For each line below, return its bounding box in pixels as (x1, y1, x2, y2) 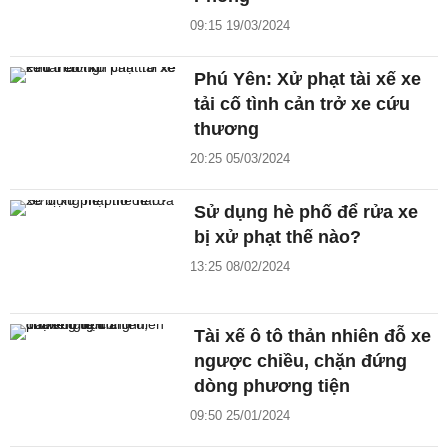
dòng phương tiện (194, 376, 351, 397)
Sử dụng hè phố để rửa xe (194, 202, 419, 223)
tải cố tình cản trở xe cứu (194, 94, 411, 115)
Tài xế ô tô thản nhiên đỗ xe (194, 326, 432, 347)
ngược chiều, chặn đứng (194, 351, 408, 372)
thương (194, 119, 260, 140)
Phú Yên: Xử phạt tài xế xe (194, 69, 422, 90)
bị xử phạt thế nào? (194, 227, 362, 248)
